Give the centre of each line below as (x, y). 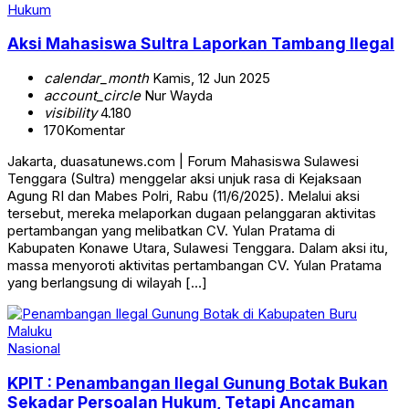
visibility (70, 113)
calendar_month (96, 79)
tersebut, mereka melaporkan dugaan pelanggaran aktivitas (192, 214)
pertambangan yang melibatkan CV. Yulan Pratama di (171, 231)
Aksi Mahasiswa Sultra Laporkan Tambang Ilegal (201, 44)
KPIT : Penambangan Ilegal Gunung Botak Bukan (198, 383)
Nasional (34, 349)
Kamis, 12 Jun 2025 (210, 79)
